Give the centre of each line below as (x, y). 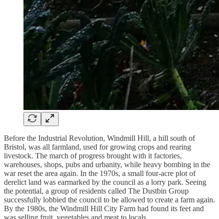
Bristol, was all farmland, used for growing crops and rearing (98, 147)
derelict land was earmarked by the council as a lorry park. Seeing (105, 182)
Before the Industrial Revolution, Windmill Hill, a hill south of (99, 138)
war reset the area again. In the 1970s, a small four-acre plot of (100, 173)
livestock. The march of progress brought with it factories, (93, 155)
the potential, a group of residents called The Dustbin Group (96, 191)
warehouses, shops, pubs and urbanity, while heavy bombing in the (107, 164)
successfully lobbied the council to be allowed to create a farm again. (109, 199)
